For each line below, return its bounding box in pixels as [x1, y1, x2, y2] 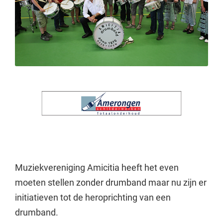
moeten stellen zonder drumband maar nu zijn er [14, 177, 207, 188]
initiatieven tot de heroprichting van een [14, 192, 171, 203]
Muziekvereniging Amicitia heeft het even [14, 162, 179, 173]
